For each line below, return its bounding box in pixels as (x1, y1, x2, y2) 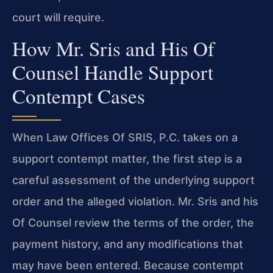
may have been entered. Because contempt (12, 258, 244, 272)
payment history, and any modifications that (12, 237, 243, 250)
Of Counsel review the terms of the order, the (12, 216, 254, 229)
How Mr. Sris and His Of (12, 34, 214, 62)
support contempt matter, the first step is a (12, 152, 242, 165)
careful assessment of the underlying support (12, 173, 255, 186)
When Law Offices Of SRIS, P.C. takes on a (12, 130, 238, 144)
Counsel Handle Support (12, 58, 213, 85)
